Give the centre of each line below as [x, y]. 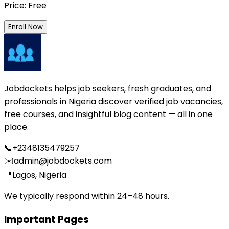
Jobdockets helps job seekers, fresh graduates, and [108, 89]
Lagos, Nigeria [39, 175]
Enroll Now [26, 27]
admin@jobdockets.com [63, 161]
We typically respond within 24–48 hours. [87, 196]
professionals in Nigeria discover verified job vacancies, [113, 102]
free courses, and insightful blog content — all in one [108, 114]
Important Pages [47, 219]
